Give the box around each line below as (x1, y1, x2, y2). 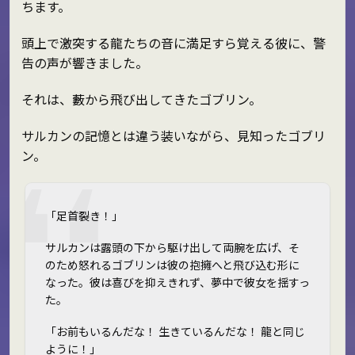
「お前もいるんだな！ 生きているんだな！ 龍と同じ (44, 323, 305, 340)
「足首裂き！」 (44, 208, 123, 223)
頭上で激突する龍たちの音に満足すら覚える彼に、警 (21, 33, 326, 53)
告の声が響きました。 (21, 53, 148, 73)
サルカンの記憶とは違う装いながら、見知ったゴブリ (21, 125, 326, 145)
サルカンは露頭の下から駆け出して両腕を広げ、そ (44, 239, 300, 256)
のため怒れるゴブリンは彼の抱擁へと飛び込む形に (44, 257, 300, 273)
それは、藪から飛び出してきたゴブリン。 (21, 89, 261, 109)
